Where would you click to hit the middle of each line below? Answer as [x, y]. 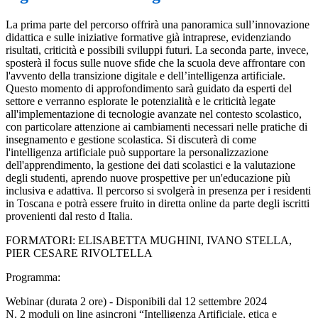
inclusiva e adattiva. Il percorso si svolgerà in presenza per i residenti [158, 191]
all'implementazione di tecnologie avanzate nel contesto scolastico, [154, 114]
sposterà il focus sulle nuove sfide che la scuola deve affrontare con [155, 63]
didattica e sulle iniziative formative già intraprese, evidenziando [148, 38]
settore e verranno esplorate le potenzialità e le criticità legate [141, 102]
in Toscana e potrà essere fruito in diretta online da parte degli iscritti [158, 204]
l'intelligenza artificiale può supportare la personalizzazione [137, 153]
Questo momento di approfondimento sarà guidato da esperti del [149, 89]
